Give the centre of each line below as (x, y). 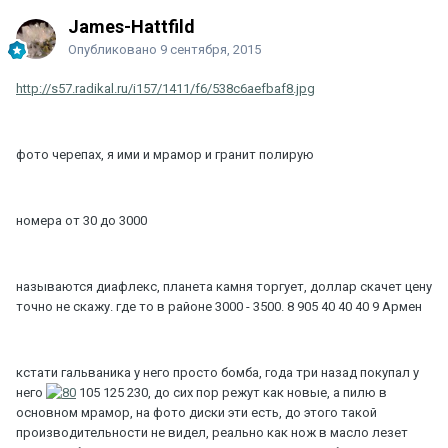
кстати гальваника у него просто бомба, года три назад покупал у (217, 372)
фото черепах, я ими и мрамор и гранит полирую (165, 154)
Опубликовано (114, 49)
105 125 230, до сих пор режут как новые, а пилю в (231, 392)
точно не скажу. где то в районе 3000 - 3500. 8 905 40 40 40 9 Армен (219, 306)
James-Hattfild (131, 26)
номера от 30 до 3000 (81, 220)
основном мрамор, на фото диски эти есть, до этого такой (196, 413)
